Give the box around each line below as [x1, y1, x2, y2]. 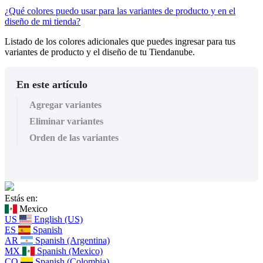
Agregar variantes [29, 99, 102, 110]
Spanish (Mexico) [37, 245, 103, 256]
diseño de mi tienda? [5, 16, 80, 26]
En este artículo [16, 78, 87, 90]
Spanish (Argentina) [35, 235, 110, 245]
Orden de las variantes [29, 132, 119, 143]
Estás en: [5, 193, 38, 203]
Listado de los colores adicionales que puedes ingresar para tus [5, 36, 235, 46]
